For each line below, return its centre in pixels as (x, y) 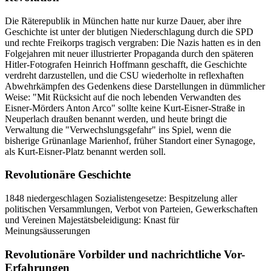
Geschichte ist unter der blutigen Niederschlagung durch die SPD (129, 31)
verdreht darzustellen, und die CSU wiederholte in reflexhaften (124, 75)
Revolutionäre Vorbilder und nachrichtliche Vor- (125, 254)
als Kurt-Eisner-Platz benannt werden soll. (85, 151)
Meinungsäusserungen (47, 231)
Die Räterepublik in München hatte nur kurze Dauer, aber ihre (123, 21)
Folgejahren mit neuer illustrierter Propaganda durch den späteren (129, 53)
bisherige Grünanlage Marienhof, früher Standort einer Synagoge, (130, 140)
